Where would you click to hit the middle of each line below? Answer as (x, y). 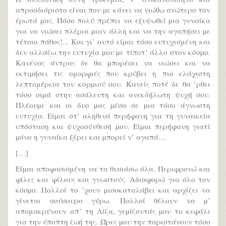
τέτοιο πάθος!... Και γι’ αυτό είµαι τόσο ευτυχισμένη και (113, 42)
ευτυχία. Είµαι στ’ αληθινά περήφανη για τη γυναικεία (113, 116)
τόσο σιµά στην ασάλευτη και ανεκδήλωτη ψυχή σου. (113, 95)
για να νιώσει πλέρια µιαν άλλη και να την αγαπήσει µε (113, 31)
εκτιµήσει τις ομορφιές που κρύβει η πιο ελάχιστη (113, 73)
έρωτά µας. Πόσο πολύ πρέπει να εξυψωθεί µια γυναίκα (113, 20)
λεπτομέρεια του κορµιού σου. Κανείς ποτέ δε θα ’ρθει (113, 84)
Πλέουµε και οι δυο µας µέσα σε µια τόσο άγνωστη (113, 105)
